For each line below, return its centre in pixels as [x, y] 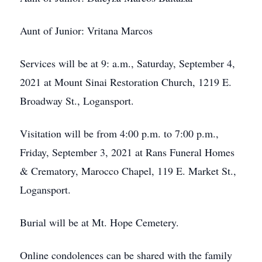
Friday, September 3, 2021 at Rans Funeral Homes [127, 152]
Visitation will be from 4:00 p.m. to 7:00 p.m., [119, 133]
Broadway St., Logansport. [77, 101]
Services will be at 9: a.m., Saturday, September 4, [127, 63]
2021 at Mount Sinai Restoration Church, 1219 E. [126, 82]
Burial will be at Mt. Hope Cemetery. [99, 222]
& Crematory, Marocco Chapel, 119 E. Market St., [128, 171]
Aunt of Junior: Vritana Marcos [86, 30]
